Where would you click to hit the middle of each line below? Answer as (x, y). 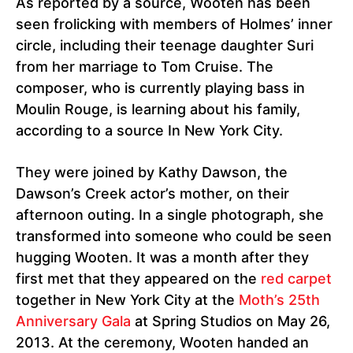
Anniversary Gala (73, 321)
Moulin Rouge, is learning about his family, (158, 110)
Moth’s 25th (279, 300)
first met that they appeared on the (138, 279)
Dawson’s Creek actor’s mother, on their (152, 194)
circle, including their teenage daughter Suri (165, 46)
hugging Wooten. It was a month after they (162, 258)
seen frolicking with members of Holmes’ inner (174, 24)
